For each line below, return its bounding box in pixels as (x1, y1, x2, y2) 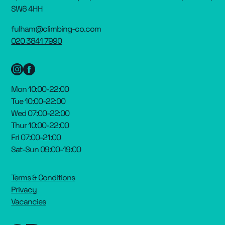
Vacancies (11, 196, 46, 207)
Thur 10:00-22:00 (11, 120, 69, 131)
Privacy (11, 184, 37, 195)
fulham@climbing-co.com (11, 23, 101, 34)
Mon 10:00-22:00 (11, 83, 69, 94)
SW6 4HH (11, 3, 43, 14)
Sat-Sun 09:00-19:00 (11, 144, 81, 155)
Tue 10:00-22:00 (11, 95, 66, 106)
